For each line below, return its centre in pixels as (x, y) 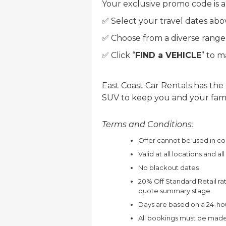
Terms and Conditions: (148, 125)
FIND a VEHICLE (168, 55)
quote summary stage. (175, 191)
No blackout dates (169, 168)
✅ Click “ (119, 55)
